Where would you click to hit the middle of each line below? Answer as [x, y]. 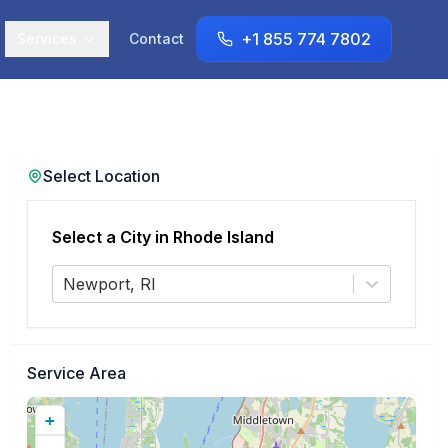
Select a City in [112, 237]
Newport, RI [109, 284]
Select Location [101, 176]
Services [47, 38]
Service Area [76, 373]
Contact [156, 38]
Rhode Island [223, 237]
